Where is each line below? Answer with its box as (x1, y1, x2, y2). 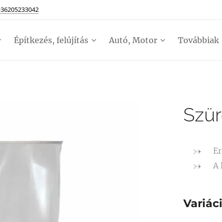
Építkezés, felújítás (14, 35, 88, 45)
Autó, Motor (109, 35, 157, 45)
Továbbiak (178, 35, 219, 45)
